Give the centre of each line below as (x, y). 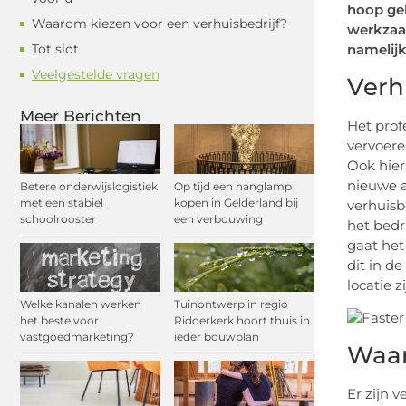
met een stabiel (62, 202)
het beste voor (59, 320)
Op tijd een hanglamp (233, 186)
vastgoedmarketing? (77, 336)
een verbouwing (218, 218)
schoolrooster (58, 218)
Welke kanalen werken (81, 304)
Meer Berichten (81, 116)
